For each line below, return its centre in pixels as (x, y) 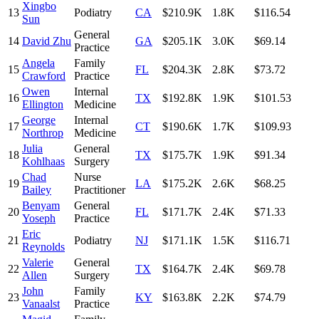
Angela (38, 63)
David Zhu (47, 41)
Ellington (43, 104)
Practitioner (100, 189)
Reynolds (43, 246)
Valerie (38, 262)
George (39, 120)
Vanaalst (41, 303)
